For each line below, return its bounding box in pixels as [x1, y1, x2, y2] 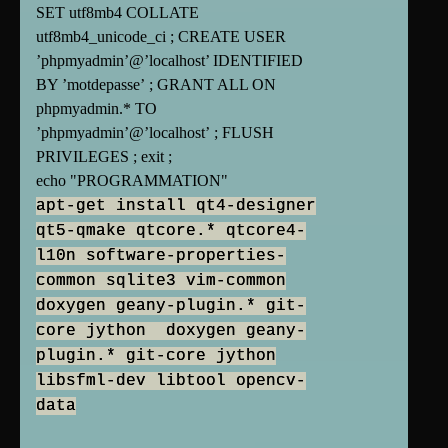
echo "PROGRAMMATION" [36, 172, 228, 190]
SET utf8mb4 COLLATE [36, 4, 199, 22]
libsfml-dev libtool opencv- [36, 372, 306, 391]
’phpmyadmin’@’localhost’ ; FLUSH [36, 124, 274, 142]
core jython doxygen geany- [36, 322, 306, 341]
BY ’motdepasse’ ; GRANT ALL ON [36, 76, 276, 94]
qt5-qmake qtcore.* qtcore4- [36, 222, 306, 241]
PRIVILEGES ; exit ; [36, 148, 172, 166]
